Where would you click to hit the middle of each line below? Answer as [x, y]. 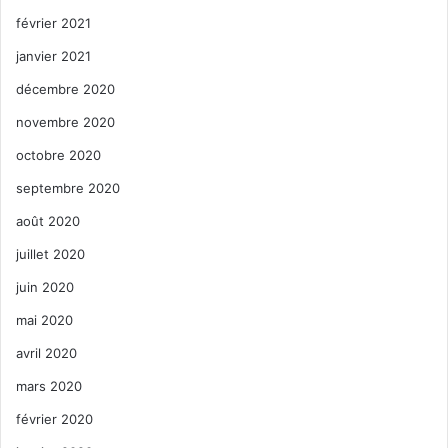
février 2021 [53, 22]
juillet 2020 [50, 253]
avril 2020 [46, 352]
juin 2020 [45, 286]
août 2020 [48, 220]
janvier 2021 [53, 55]
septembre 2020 [68, 187]
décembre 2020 [65, 88]
